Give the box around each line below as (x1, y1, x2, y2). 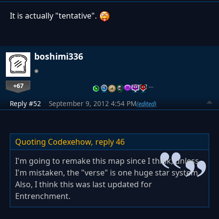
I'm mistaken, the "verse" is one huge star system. (15, 167, 200, 178)
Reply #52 (10, 99, 41, 109)
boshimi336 (34, 50, 83, 63)
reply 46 (95, 136, 125, 148)
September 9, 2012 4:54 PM (49, 99, 136, 109)
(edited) (136, 99, 156, 108)
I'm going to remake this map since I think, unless (15, 155, 199, 167)
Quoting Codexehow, (15, 136, 93, 148)
